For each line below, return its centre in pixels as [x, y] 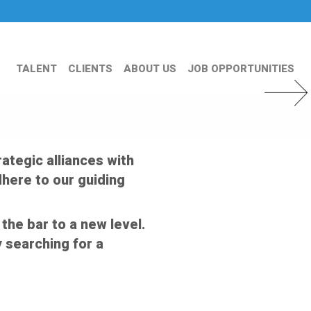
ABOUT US [150, 69]
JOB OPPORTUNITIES [241, 69]
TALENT [36, 69]
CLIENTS [90, 69]
